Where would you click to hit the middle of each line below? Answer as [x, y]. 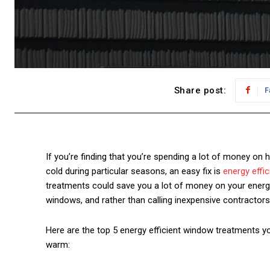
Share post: [200, 90]
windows [63, 200]
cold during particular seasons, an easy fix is [134, 171]
